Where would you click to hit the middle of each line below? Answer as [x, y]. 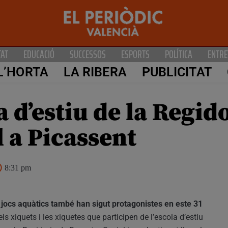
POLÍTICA [179, 54]
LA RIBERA [95, 72]
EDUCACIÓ [39, 54]
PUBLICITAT [177, 72]
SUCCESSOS [88, 54]
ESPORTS [135, 54]
